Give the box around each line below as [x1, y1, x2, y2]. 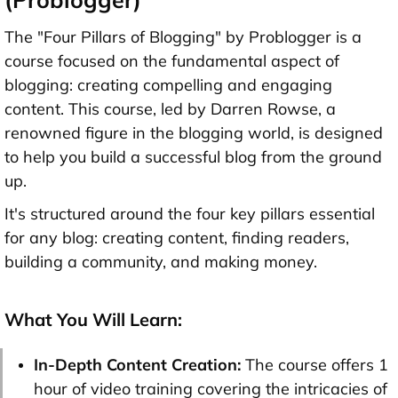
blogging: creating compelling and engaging [4, 75, 332, 96]
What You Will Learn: [4, 308, 182, 331]
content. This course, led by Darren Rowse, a [4, 99, 336, 120]
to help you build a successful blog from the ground [4, 147, 382, 168]
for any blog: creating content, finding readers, [4, 227, 349, 249]
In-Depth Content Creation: [34, 354, 245, 376]
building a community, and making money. [4, 251, 317, 273]
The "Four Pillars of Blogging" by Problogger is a [4, 27, 362, 48]
